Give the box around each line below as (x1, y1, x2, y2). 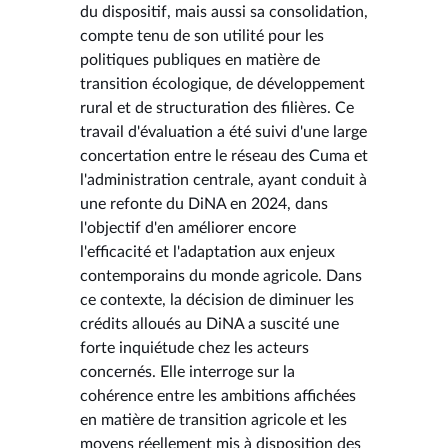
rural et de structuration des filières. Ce (80, 99, 354, 116)
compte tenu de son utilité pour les (80, 27, 324, 44)
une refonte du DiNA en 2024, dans (80, 195, 328, 212)
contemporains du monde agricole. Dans (80, 267, 362, 284)
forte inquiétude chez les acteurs (80, 339, 309, 356)
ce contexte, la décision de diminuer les (80, 291, 354, 308)
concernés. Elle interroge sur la (80, 363, 295, 380)
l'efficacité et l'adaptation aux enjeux (80, 243, 335, 260)
